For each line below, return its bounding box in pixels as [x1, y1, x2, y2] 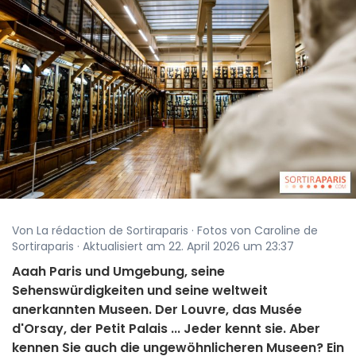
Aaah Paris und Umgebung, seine [12, 262, 225, 281]
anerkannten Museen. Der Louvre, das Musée [12, 300, 302, 319]
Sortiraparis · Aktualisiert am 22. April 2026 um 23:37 [12, 238, 294, 255]
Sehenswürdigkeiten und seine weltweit [12, 281, 268, 300]
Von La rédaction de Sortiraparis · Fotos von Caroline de [12, 222, 318, 239]
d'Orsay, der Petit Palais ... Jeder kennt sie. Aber [12, 319, 320, 339]
